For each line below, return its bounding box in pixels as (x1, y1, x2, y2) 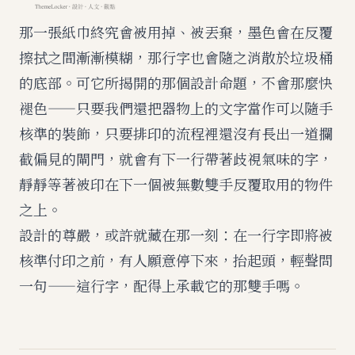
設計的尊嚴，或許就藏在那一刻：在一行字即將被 (19, 224, 333, 245)
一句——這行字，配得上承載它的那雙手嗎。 (19, 275, 304, 296)
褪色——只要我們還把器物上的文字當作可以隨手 (19, 97, 333, 118)
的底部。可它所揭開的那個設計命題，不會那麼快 (19, 72, 333, 93)
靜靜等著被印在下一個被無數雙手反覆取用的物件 (19, 174, 333, 194)
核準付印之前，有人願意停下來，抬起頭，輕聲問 (19, 250, 333, 270)
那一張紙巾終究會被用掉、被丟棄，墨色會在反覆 (19, 21, 333, 42)
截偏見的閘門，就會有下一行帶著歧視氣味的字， (19, 148, 333, 169)
